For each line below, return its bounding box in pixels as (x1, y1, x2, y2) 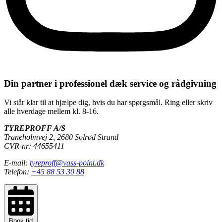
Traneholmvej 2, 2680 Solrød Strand (4, 133, 118, 142)
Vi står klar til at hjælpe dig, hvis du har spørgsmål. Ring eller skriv (4, 98, 213, 107)
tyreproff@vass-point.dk (30, 159, 104, 167)
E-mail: (4, 159, 30, 167)
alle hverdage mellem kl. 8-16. (4, 107, 99, 116)
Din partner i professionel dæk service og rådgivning (4, 78, 217, 89)
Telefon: (4, 167, 31, 176)
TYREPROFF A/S (4, 124, 65, 133)
